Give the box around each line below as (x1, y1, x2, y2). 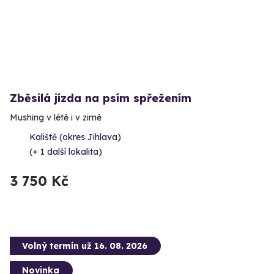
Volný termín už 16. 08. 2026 (22, 240, 147, 251)
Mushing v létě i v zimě (10, 111, 102, 123)
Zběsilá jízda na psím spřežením (10, 91, 191, 105)
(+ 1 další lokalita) (29, 146, 102, 157)
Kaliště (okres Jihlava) (29, 131, 121, 143)
